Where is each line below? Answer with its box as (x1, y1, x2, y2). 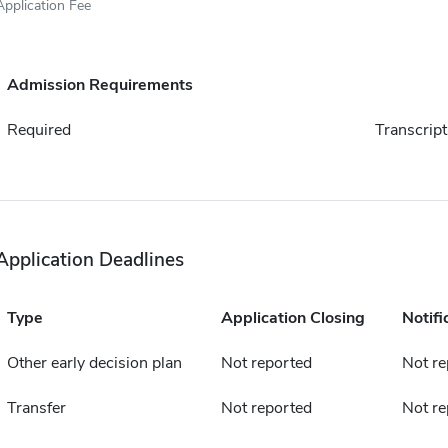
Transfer (6, 397, 66, 419)
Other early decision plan (6, 352, 182, 374)
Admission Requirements (6, 74, 193, 96)
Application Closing (220, 307, 365, 329)
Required (6, 119, 71, 141)
